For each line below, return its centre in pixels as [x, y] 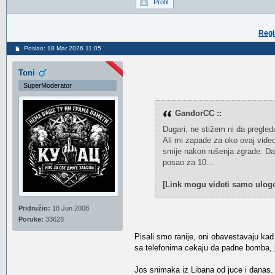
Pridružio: [34, 208]
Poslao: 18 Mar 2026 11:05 [63, 48]
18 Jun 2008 [70, 208]
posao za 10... [188, 162]
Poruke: [31, 219]
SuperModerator [48, 85]
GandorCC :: [198, 113]
